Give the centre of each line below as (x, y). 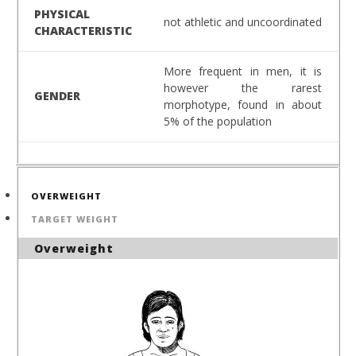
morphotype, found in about (243, 105)
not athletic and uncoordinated (243, 22)
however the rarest (243, 88)
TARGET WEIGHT (75, 219)
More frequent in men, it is (243, 72)
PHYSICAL (62, 14)
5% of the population (218, 122)
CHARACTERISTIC (83, 31)
